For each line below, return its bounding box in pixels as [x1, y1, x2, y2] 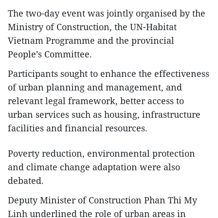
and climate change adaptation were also [8, 161, 180, 173]
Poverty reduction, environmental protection [8, 147, 195, 160]
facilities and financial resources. [8, 122, 147, 134]
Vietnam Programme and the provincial [8, 35, 174, 47]
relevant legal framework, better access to [8, 95, 184, 107]
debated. [8, 175, 44, 187]
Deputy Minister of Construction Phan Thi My [8, 194, 197, 206]
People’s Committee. [8, 48, 92, 60]
